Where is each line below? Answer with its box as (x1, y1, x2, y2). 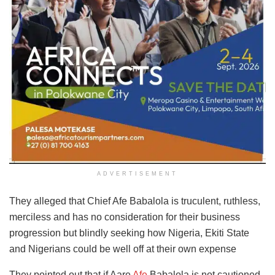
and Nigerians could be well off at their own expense (9, 243, 236, 254)
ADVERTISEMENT (97, 170, 178, 177)
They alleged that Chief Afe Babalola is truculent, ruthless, (9, 195, 260, 206)
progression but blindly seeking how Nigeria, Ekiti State (9, 227, 249, 238)
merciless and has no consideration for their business (9, 211, 240, 222)
